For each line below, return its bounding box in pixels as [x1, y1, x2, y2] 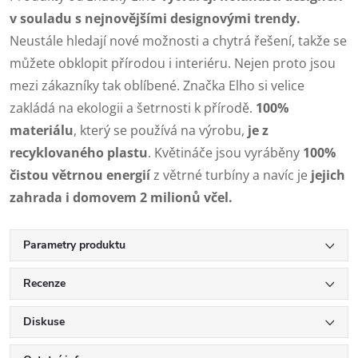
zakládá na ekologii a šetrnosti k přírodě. [10, 98, 256, 117]
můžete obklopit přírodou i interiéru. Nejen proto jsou [10, 54, 336, 72]
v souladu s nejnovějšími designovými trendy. [10, 9, 300, 27]
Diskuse [23, 313, 65, 329]
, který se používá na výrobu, [74, 121, 245, 139]
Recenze [23, 275, 66, 291]
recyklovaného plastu [10, 143, 148, 161]
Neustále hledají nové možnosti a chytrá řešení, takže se [10, 31, 347, 50]
